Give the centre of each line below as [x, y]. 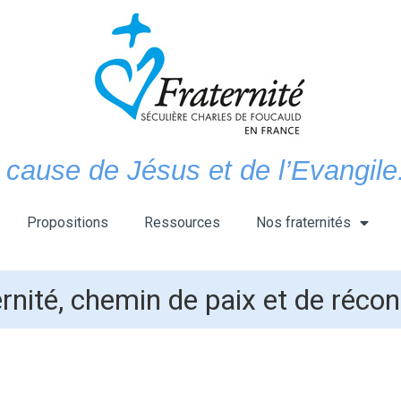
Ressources [182, 222]
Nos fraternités [303, 222]
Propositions [68, 222]
